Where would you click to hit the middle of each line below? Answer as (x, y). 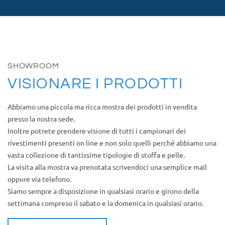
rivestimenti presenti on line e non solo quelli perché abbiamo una (112, 143)
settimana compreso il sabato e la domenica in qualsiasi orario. (105, 203)
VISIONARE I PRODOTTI (95, 84)
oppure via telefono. (39, 179)
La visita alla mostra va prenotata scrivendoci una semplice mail (107, 167)
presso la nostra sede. (41, 119)
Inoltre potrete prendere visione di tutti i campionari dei (97, 131)
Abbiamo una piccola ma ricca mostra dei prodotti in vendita (102, 106)
